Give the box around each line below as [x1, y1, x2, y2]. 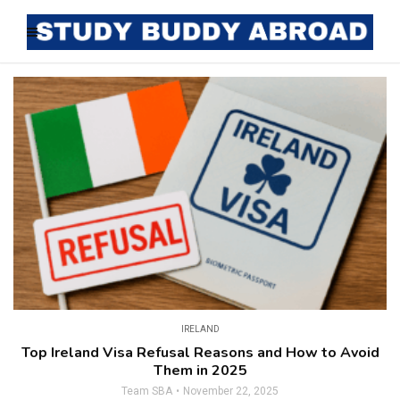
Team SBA [121, 385, 172, 398]
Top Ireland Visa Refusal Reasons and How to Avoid [21, 343, 379, 363]
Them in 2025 [153, 361, 247, 381]
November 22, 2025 [183, 385, 279, 398]
